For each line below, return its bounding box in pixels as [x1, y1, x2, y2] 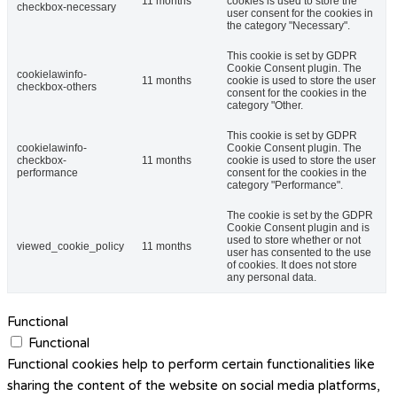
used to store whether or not [227, 234, 361, 247]
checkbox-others [17, 81, 97, 94]
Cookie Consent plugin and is [227, 222, 370, 235]
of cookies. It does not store [227, 259, 357, 272]
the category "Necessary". [227, 19, 350, 33]
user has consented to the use [227, 246, 371, 260]
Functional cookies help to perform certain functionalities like [7, 356, 375, 373]
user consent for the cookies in [227, 7, 373, 20]
